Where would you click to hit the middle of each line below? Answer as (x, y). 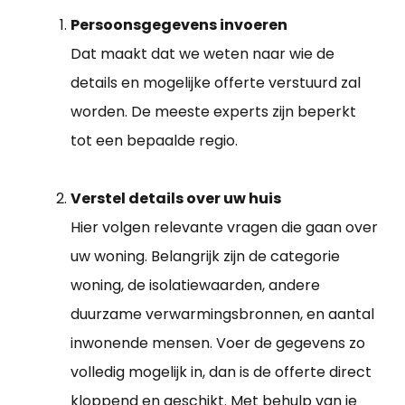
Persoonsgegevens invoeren (179, 24)
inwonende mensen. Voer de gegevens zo (218, 343)
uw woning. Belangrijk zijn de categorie (205, 256)
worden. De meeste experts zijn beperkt (213, 111)
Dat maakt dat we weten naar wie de (202, 53)
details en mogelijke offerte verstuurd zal (216, 82)
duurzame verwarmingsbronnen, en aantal (222, 314)
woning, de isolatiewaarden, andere (195, 285)
